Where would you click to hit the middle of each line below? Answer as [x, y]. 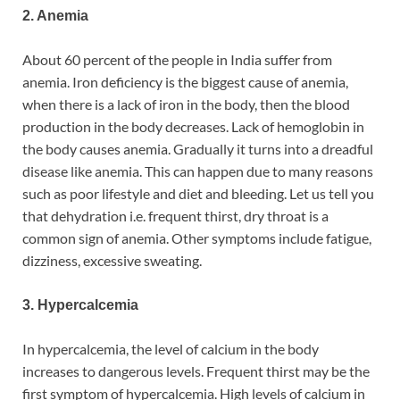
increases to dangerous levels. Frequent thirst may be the [196, 371]
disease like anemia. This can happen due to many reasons [198, 171]
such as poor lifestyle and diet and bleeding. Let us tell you [198, 193]
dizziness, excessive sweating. [112, 260]
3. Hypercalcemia [80, 304]
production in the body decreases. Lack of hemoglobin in [193, 126]
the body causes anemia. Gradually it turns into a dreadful [198, 148]
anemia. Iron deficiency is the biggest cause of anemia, [185, 81]
